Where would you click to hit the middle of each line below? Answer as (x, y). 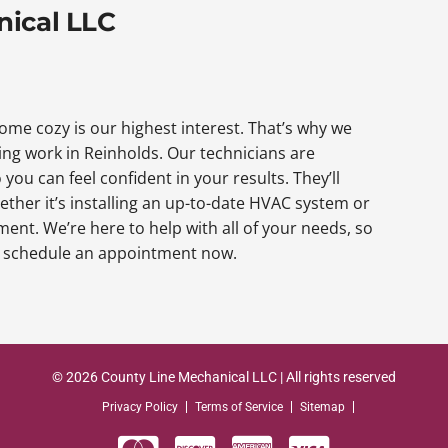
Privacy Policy (140, 407)
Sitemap (322, 407)
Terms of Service (239, 407)
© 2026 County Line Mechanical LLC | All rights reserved (224, 377)
